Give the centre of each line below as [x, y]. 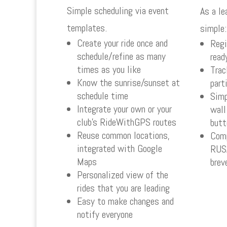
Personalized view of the [123, 175]
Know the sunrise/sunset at [128, 82]
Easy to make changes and [125, 201]
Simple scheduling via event [118, 10]
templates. [87, 28]
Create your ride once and [122, 43]
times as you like [109, 69]
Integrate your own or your [124, 109]
